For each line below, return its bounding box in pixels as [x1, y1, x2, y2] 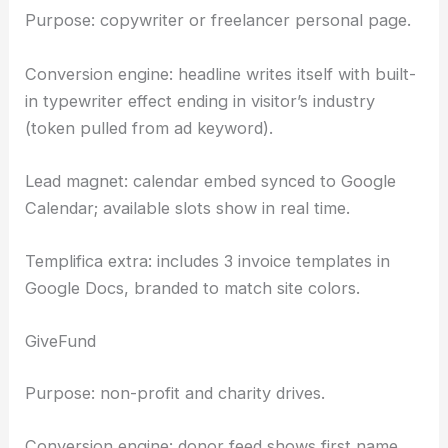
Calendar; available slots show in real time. [25, 197, 351, 218]
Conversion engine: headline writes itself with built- [25, 63, 417, 84]
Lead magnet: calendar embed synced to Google [25, 170, 397, 191]
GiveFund [25, 331, 97, 352]
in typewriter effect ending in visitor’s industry [25, 90, 376, 111]
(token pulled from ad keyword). [25, 117, 274, 138]
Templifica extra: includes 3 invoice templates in [25, 251, 391, 272]
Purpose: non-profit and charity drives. [25, 383, 326, 404]
